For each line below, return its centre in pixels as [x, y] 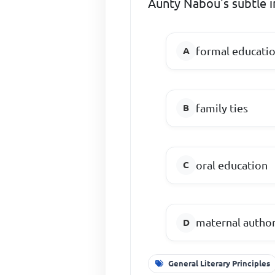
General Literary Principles [219, 263]
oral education [232, 165]
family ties [222, 108]
